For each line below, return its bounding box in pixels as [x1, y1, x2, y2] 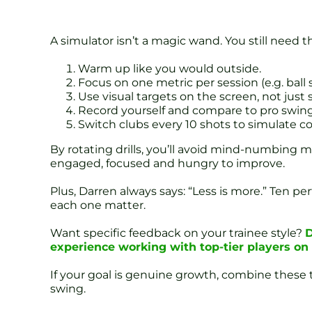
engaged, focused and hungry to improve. [50, 157, 285, 171]
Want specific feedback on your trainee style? [50, 226, 305, 240]
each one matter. [50, 198, 146, 212]
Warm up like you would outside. [78, 62, 261, 76]
